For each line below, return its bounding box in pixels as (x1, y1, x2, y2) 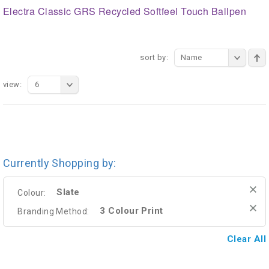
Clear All (226, 234, 266, 245)
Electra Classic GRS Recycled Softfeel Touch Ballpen (3, 4, 246, 19)
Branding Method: (17, 206, 89, 216)
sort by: (140, 53, 168, 62)
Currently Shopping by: (3, 157, 116, 170)
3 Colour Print (100, 205, 163, 217)
